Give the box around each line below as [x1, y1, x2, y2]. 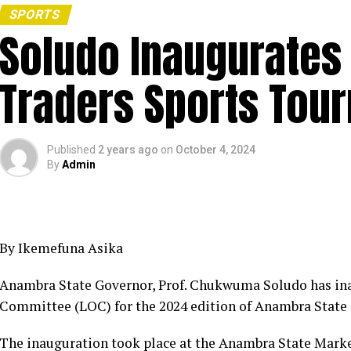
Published [47, 143, 96, 156]
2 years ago [98, 143, 158, 156]
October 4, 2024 [175, 143, 255, 156]
